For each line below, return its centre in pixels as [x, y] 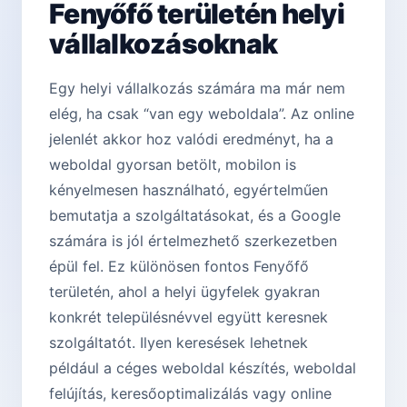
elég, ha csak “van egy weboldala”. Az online [202, 114]
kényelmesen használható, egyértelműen [189, 190]
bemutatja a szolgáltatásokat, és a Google [195, 216]
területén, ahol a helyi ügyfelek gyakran [184, 292]
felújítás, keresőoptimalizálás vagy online [190, 394]
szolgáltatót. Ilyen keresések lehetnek [179, 343]
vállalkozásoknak [163, 44]
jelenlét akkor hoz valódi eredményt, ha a [191, 139]
